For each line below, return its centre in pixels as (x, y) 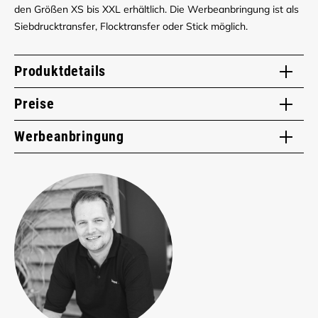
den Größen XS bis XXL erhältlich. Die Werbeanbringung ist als (157, 10)
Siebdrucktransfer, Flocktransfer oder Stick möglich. (131, 27)
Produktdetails (60, 71)
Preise (34, 104)
